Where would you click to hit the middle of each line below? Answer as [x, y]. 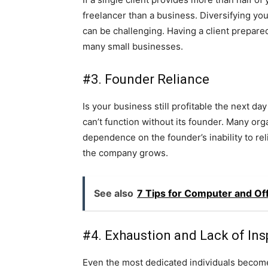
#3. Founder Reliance [146, 80]
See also [114, 194]
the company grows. [125, 153]
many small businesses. [133, 47]
